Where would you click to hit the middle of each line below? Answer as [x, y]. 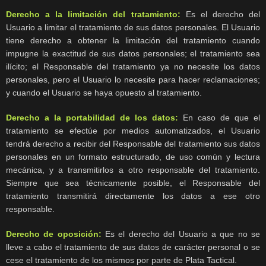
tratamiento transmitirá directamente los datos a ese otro [133, 196]
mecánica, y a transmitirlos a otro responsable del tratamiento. [133, 170]
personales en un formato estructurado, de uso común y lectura [133, 157]
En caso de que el [219, 118]
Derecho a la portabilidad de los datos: [92, 118]
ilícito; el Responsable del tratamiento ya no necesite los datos [133, 67]
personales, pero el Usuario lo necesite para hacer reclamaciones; [133, 80]
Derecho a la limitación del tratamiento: [93, 15]
